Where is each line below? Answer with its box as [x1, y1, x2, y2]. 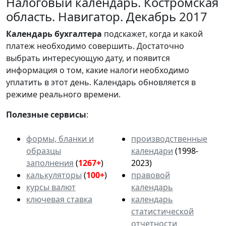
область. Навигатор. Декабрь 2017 [6, 8, 207, 25]
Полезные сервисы [6, 108, 86, 120]
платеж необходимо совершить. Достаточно [6, 40, 184, 51]
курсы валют [26, 181, 76, 193]
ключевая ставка [26, 193, 92, 205]
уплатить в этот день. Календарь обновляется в [6, 76, 196, 88]
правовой [131, 169, 170, 181]
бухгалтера [54, 28, 102, 39]
